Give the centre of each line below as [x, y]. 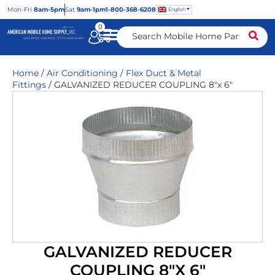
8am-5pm [48, 10]
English [177, 9]
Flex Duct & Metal [164, 73]
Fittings [29, 85]
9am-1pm [91, 10]
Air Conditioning [82, 73]
